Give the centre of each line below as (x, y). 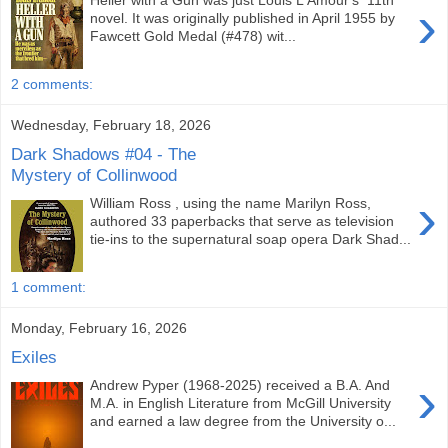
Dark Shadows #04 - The (103, 153)
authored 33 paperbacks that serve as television (242, 221)
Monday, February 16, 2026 (99, 327)
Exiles (34, 356)
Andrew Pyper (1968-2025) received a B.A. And (240, 385)
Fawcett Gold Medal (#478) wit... (193, 36)
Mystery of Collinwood (94, 174)
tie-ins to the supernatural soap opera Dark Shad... (251, 239)
